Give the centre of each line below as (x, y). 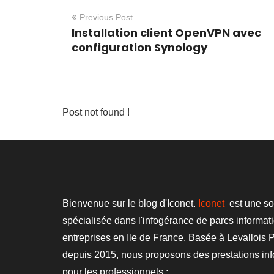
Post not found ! (96, 112)
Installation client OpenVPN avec (166, 33)
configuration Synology (139, 47)
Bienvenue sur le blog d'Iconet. (130, 203)
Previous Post (106, 17)
